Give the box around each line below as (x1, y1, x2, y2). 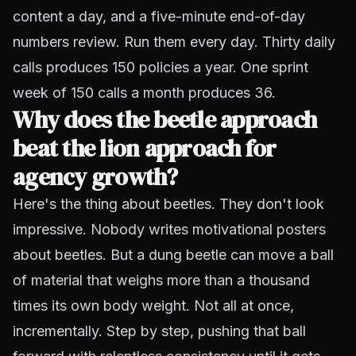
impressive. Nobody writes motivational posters (13, 221, 326, 238)
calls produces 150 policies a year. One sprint (13, 59, 308, 75)
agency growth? (13, 161, 178, 193)
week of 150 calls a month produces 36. (13, 84, 276, 101)
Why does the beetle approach (13, 103, 316, 136)
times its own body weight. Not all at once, (13, 297, 294, 314)
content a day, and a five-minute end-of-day (13, 8, 305, 25)
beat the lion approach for (13, 132, 277, 164)
